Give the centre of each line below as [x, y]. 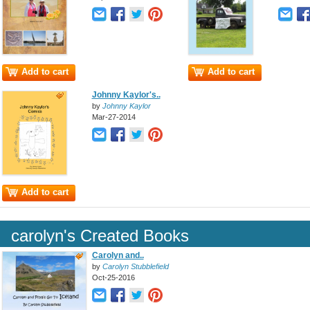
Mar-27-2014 [113, 117]
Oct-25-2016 [113, 277]
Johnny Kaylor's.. [126, 95]
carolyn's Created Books [100, 236]
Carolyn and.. [118, 255]
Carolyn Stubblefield [135, 266]
